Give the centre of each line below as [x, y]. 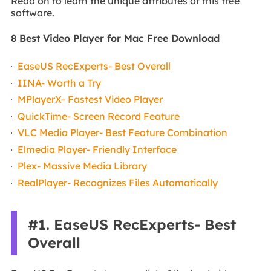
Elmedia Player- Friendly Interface [97, 149]
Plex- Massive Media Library [83, 166]
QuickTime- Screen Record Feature [99, 116]
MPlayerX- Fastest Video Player [90, 100]
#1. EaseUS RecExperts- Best [132, 225]
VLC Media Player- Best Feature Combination [123, 133]
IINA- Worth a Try [60, 83]
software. [32, 12]
